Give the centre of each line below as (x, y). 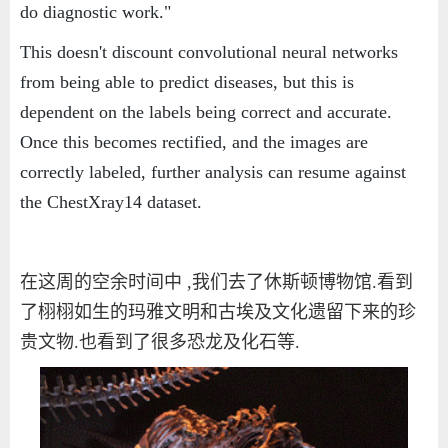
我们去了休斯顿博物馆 (282, 282)
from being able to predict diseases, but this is (187, 82)
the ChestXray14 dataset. (111, 202)
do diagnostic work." (95, 12)
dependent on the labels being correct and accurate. (206, 112)
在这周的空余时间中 (101, 282)
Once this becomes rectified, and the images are (194, 142)
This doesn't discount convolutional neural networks (209, 52)
